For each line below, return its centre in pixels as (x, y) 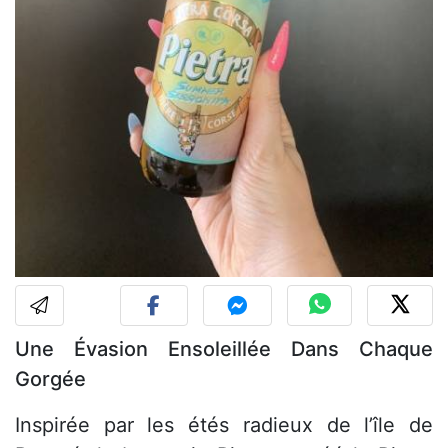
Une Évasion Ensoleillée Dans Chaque (224, 349)
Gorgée (50, 379)
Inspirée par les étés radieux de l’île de (224, 425)
